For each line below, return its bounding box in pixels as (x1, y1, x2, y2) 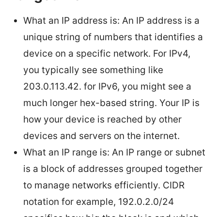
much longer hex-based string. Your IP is (23, 97, 200, 108)
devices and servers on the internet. (23, 130, 180, 141)
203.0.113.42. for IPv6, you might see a (23, 80, 191, 92)
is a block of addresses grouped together (23, 163, 202, 174)
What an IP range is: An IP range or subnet (23, 146, 205, 158)
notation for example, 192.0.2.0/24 (23, 196, 174, 207)
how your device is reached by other (23, 113, 182, 125)
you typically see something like (23, 64, 163, 76)
